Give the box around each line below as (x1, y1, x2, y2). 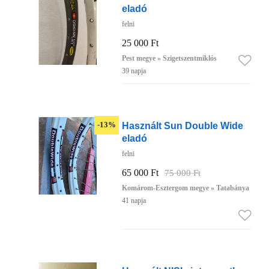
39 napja (121, 67, 146, 76)
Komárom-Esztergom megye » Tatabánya (121, 184, 249, 193)
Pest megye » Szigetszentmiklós (121, 54, 217, 63)
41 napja (121, 196, 146, 205)
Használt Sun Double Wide (121, 120, 243, 131)
